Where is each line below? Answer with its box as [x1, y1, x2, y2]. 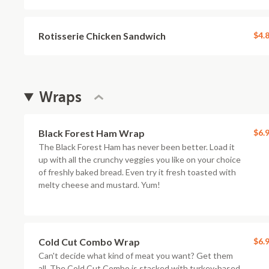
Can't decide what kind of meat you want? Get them [38, 250, 233, 261]
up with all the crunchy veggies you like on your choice [38, 154, 241, 165]
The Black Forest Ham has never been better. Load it [38, 142, 235, 152]
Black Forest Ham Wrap [38, 127, 145, 139]
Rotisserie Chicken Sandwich [38, 30, 166, 41]
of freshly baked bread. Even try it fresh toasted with [38, 167, 236, 177]
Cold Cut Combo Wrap [38, 236, 140, 247]
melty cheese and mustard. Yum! [38, 180, 160, 190]
